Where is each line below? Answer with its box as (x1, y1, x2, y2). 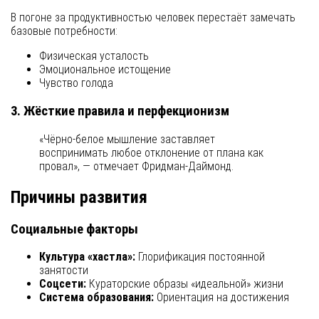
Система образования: (39, 291, 154, 305)
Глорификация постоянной (135, 250, 265, 264)
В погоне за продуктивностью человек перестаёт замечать (11, 11, 296, 25)
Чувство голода (39, 76, 113, 90)
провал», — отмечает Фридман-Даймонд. (39, 159, 234, 173)
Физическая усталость (39, 49, 149, 63)
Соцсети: (39, 277, 86, 291)
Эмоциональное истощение (39, 63, 171, 77)
